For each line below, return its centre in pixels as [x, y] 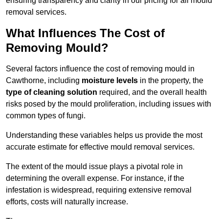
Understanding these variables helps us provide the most [104, 135]
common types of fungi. [46, 116]
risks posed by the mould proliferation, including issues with [109, 104]
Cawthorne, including [44, 81]
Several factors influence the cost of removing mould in [100, 69]
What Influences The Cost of [85, 33]
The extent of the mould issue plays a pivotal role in [94, 167]
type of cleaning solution [52, 92]
